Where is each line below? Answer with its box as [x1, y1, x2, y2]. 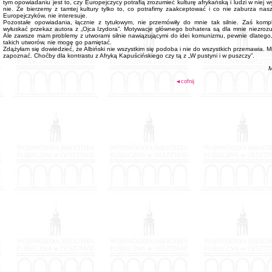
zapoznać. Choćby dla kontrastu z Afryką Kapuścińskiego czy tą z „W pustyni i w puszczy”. [3, 52, 254, 59]
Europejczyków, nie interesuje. [3, 12, 87, 19]
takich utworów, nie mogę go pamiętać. [3, 39, 112, 46]
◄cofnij [175, 78, 194, 84]
